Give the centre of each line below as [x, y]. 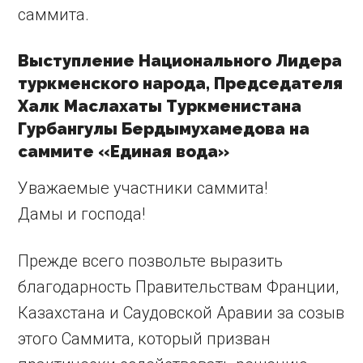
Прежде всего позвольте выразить [151, 261]
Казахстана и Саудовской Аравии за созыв [181, 313]
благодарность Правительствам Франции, [179, 287]
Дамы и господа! [82, 214]
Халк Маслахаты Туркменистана [160, 107]
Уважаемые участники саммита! [143, 188]
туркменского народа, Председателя [181, 84]
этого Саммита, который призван [145, 339]
